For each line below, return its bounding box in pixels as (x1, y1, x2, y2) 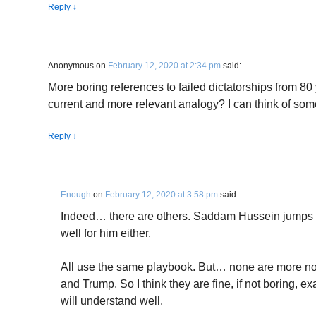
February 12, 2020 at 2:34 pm (108, 61, 221, 71)
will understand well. (61, 295, 163, 307)
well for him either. (61, 227, 151, 239)
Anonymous (48, 61, 94, 71)
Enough (61, 190, 91, 200)
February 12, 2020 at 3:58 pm (105, 190, 218, 200)
